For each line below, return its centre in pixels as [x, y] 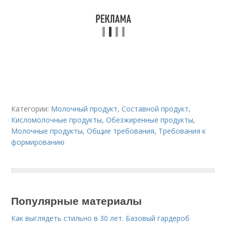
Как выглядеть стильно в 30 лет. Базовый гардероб [101, 218]
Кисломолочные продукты [57, 120]
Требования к [182, 131]
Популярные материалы [77, 200]
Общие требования [121, 131]
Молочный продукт [84, 109]
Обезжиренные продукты [150, 120]
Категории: [31, 109]
